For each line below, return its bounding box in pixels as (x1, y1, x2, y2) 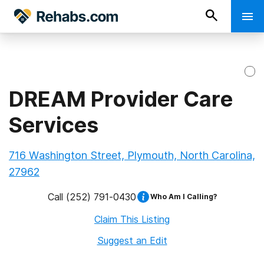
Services (9, 112, 98, 138)
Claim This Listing (94, 213, 170, 225)
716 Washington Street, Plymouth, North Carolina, (9, 149, 255, 161)
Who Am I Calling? (150, 192, 217, 201)
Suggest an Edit (97, 235, 167, 246)
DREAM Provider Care (9, 86, 233, 112)
